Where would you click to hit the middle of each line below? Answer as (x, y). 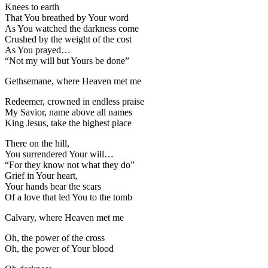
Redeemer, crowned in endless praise (74, 101)
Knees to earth (32, 7)
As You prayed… (38, 50)
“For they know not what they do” (70, 165)
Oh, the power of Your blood (59, 248)
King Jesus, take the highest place (68, 123)
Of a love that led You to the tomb (68, 197)
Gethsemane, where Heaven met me (73, 81)
